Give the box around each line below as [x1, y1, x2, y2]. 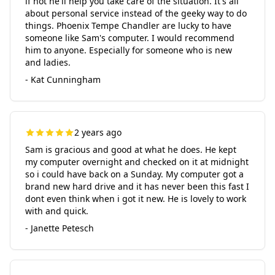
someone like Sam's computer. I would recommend [25, 32, 234, 44]
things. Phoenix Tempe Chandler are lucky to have [25, 20, 231, 31]
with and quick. [25, 205, 88, 217]
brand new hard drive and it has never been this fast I [25, 180, 249, 192]
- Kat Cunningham [25, 74, 101, 85]
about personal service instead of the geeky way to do [25, 7, 247, 19]
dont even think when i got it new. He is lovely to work [25, 193, 246, 204]
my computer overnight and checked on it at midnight [25, 156, 249, 168]
